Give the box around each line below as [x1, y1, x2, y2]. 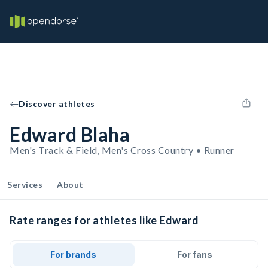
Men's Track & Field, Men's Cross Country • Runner [10, 144, 234, 156]
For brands [50, 249, 97, 260]
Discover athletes [19, 99, 95, 109]
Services [7, 179, 42, 190]
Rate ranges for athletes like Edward [10, 214, 199, 227]
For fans [176, 249, 212, 260]
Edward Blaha [10, 123, 130, 146]
